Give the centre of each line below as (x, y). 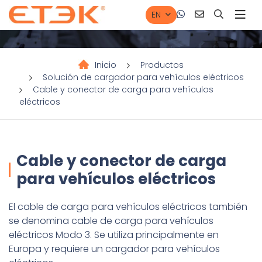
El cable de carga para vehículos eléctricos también (128, 206)
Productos (162, 65)
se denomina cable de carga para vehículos (111, 220)
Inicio (106, 65)
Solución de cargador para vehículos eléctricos (143, 77)
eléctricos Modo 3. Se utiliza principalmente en (114, 235)
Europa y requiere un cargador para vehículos (114, 249)
